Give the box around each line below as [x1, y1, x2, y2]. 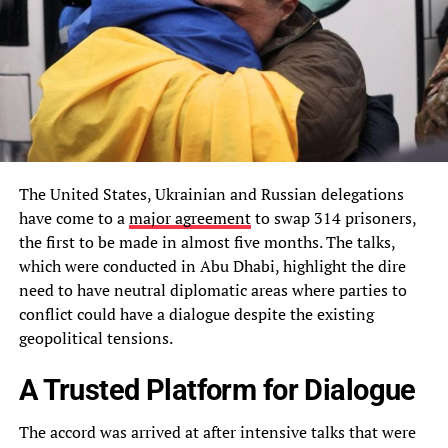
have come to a [18, 206, 129, 229]
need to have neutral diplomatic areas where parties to [18, 278, 407, 301]
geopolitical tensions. [18, 326, 173, 349]
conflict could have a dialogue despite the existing [18, 302, 374, 325]
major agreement [128, 206, 251, 229]
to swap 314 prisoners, [250, 206, 416, 229]
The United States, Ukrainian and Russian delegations [18, 182, 404, 205]
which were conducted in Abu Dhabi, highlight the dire [18, 254, 406, 277]
